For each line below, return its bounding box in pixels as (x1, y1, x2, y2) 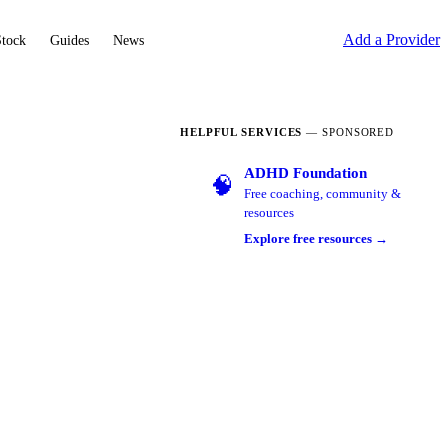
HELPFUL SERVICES (180, 126, 303, 139)
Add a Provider (343, 31, 440, 48)
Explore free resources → (244, 232, 388, 247)
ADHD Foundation (244, 164, 367, 182)
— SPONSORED (306, 126, 395, 139)
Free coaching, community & (244, 187, 401, 202)
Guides (50, 31, 90, 48)
